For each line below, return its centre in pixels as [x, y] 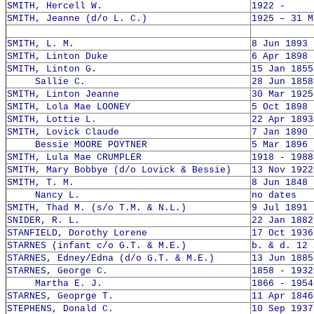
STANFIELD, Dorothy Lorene [77, 233]
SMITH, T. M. [41, 183]
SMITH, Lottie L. [52, 120]
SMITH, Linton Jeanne [63, 94]
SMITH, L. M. [41, 44]
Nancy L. [43, 195]
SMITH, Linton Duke [57, 56]
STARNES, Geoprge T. [60, 296]
